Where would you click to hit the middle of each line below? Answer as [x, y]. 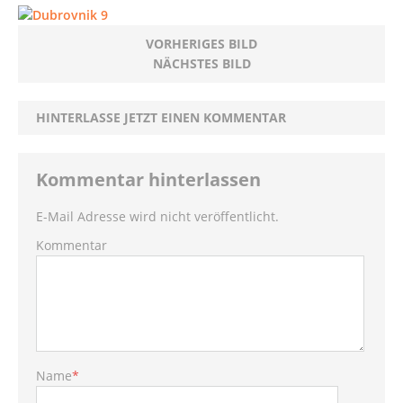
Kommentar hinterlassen [148, 179]
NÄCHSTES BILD [201, 63]
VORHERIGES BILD [201, 44]
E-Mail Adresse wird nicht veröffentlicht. [157, 216]
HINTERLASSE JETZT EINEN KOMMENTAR [161, 117]
